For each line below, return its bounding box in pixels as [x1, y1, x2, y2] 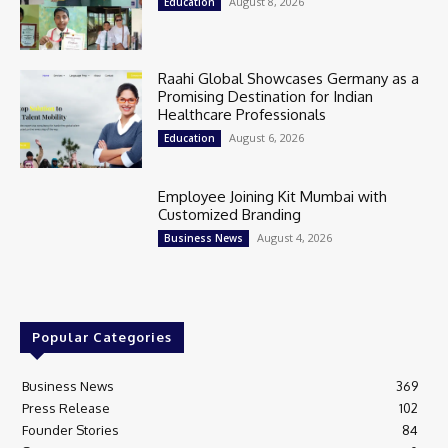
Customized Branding [158, 205, 302, 225]
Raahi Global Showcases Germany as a [158, 69, 420, 89]
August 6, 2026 [229, 130, 305, 146]
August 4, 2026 [257, 230, 333, 246]
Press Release [22, 399, 110, 416]
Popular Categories [32, 328, 172, 345]
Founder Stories [22, 421, 119, 438]
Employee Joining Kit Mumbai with [158, 187, 388, 207]
